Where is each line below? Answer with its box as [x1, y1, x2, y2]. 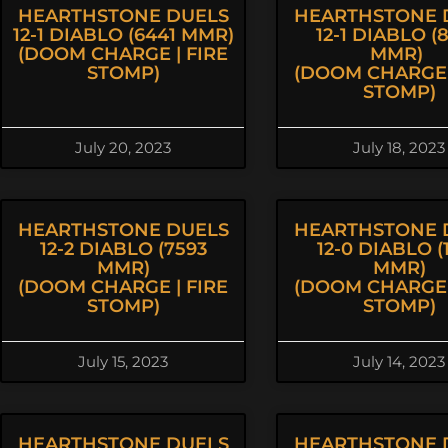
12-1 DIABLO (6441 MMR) [12, 24, 234, 46]
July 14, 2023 [353, 352, 445, 371]
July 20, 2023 [75, 138, 171, 157]
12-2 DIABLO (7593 [39, 238, 207, 260]
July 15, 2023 [78, 352, 168, 371]
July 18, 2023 [353, 138, 445, 157]
